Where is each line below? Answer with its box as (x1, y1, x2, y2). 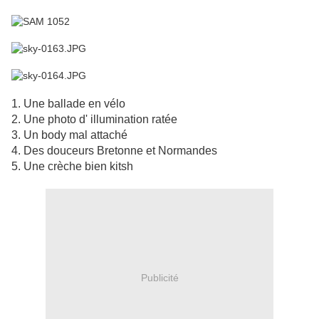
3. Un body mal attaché (11, 129, 127, 142)
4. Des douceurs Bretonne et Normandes (11, 145, 217, 157)
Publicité (140, 271, 179, 283)
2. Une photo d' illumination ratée (11, 113, 177, 126)
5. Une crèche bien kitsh (11, 160, 133, 173)
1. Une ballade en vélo (11, 98, 125, 110)
